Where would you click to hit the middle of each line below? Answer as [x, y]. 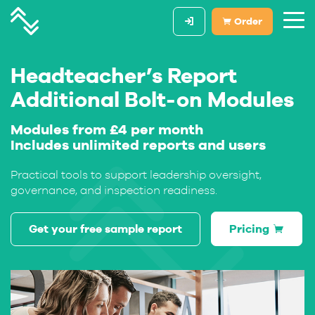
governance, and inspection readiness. [114, 190]
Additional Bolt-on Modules [152, 99]
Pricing [249, 229]
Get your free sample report [105, 229]
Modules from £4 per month [107, 129]
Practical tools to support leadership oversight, [136, 174]
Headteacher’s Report [124, 75]
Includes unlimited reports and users [138, 144]
